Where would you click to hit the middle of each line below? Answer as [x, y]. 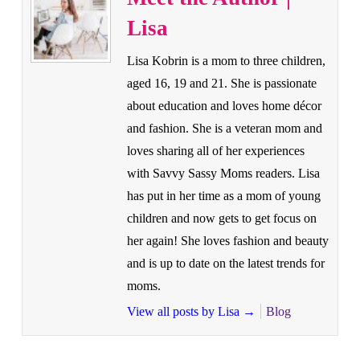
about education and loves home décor [224, 105]
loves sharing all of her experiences [215, 150]
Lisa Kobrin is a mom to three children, [226, 60]
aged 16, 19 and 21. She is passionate [221, 83]
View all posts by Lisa [184, 311]
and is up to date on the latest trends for [225, 263]
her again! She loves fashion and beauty [227, 240]
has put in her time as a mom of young [223, 195]
